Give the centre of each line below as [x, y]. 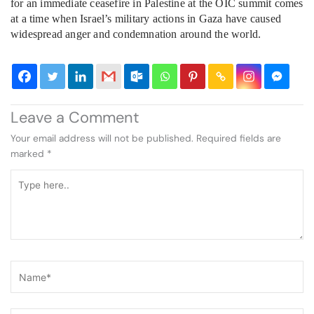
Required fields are [239, 138]
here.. [22, 192]
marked [29, 153]
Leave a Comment [75, 117]
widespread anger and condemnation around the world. [136, 34]
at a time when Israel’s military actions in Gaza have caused [146, 18]
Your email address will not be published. [102, 138]
